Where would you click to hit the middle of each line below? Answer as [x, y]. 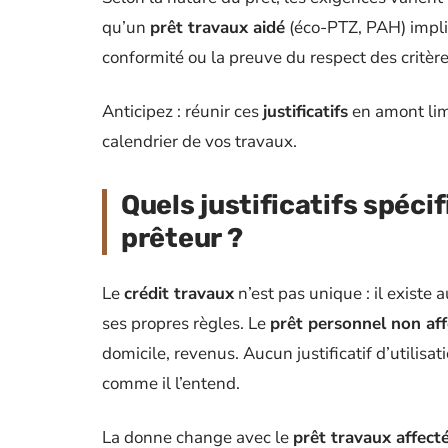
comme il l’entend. [171, 383]
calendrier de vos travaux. [199, 141]
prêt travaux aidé [217, 27]
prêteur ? [182, 238]
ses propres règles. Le [186, 323]
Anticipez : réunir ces [182, 111]
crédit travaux [179, 293]
